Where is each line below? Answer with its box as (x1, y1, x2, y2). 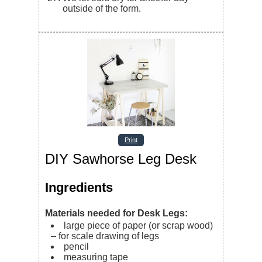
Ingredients (45, 180, 113, 195)
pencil (64, 242, 89, 252)
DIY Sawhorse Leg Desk (45, 150, 197, 167)
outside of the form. (63, 3, 142, 13)
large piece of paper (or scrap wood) (64, 220, 213, 231)
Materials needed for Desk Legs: (45, 208, 188, 219)
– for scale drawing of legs (51, 231, 160, 242)
